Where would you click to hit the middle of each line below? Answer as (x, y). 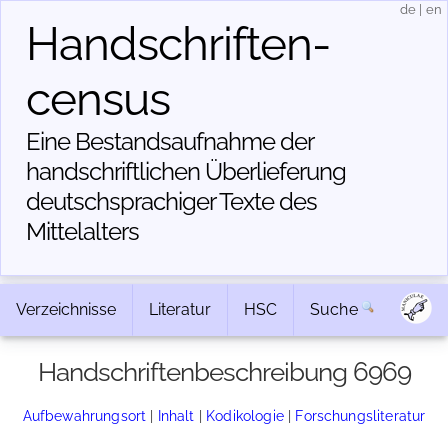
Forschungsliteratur (360, 415)
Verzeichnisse (66, 309)
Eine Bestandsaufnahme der (169, 141)
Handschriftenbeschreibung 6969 (224, 372)
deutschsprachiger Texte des (171, 201)
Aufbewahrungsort (84, 415)
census (98, 99)
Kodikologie (245, 415)
